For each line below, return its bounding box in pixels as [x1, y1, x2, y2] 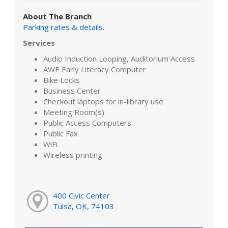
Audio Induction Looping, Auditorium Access [43, 53, 195, 64]
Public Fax [43, 128, 78, 138]
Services [23, 37, 55, 48]
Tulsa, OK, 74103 [52, 201, 114, 212]
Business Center [43, 85, 101, 96]
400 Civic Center [52, 190, 110, 201]
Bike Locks [43, 74, 80, 85]
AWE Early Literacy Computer [43, 64, 146, 74]
